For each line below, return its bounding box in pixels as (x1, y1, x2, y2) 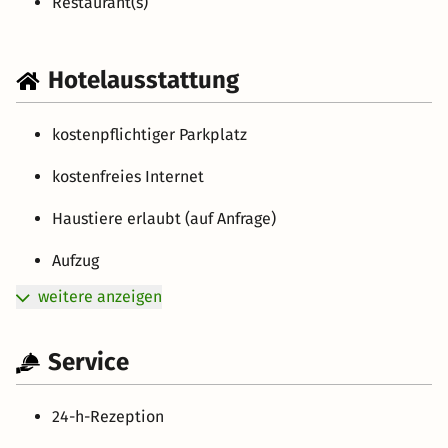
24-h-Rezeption (52, 407, 164, 427)
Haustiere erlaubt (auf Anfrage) (52, 209, 276, 229)
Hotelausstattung (48, 66, 239, 95)
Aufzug (52, 251, 99, 271)
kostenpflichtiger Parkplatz (52, 125, 247, 145)
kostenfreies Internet (52, 167, 204, 187)
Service (48, 348, 129, 377)
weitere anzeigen (38, 287, 162, 307)
